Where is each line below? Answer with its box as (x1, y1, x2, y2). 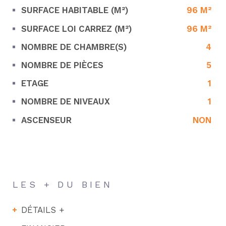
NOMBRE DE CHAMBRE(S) (21, 41, 127, 52)
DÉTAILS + (21, 204, 65, 215)
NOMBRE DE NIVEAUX (21, 96, 110, 107)
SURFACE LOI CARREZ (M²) (21, 23, 132, 34)
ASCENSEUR (21, 115, 72, 125)
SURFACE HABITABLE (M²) (21, 5, 128, 16)
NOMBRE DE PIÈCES (21, 60, 103, 71)
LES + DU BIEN (13, 179, 113, 190)
